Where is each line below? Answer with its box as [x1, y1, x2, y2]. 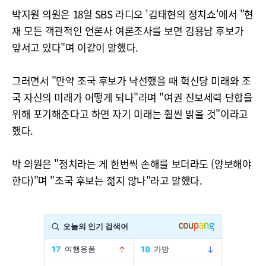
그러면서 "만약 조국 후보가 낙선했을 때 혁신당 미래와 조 [12, 73, 251, 88]
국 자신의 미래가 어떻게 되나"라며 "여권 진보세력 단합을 [12, 90, 253, 104]
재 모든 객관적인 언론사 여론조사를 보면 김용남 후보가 [12, 23, 244, 38]
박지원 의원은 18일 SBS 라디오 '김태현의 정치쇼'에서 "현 [12, 7, 254, 21]
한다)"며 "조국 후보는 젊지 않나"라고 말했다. [12, 173, 202, 188]
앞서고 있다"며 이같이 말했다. [12, 40, 138, 55]
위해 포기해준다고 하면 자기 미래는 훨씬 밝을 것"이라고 [12, 106, 248, 121]
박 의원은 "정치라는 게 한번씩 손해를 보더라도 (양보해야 [12, 156, 252, 171]
